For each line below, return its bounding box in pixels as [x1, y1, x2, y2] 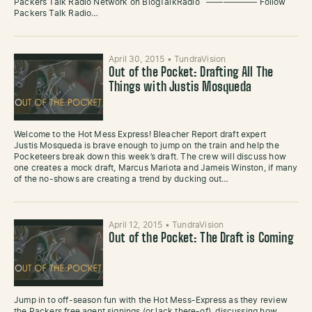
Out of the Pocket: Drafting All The [109, 67, 274, 79]
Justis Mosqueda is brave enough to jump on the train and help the [14, 141, 279, 150]
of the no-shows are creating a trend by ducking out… [14, 175, 229, 183]
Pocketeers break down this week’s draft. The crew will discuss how [14, 153, 286, 161]
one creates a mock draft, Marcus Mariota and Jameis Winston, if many [14, 164, 298, 172]
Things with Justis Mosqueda [109, 81, 251, 94]
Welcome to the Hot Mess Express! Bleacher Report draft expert [14, 130, 266, 139]
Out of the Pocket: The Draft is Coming [109, 233, 294, 245]
